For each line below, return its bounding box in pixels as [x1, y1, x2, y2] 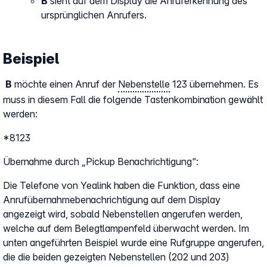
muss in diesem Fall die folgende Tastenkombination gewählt [3, 94, 263, 105]
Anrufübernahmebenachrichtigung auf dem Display [3, 194, 221, 206]
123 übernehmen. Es [170, 78, 259, 90]
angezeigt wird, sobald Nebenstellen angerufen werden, [3, 208, 243, 220]
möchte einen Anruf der [12, 78, 118, 90]
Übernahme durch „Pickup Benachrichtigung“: [3, 156, 198, 167]
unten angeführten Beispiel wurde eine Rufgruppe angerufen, [3, 237, 264, 249]
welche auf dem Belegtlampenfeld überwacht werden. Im [3, 222, 249, 234]
